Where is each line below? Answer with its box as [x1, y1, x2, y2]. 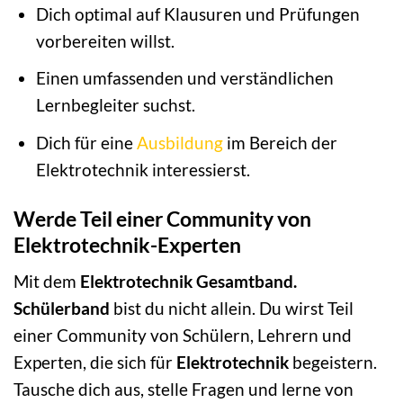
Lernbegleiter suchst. [35, 94, 195, 116]
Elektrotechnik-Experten [13, 231, 241, 257]
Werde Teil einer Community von [13, 205, 311, 231]
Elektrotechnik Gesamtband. [80, 271, 297, 292]
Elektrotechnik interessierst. [35, 158, 250, 180]
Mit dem [13, 271, 80, 292]
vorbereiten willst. [35, 30, 175, 51]
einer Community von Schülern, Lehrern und [13, 325, 352, 346]
